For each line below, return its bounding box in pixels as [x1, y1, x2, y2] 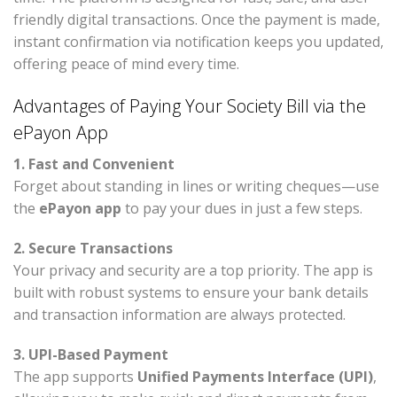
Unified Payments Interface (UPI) [137, 367, 373, 387]
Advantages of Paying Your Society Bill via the [13, 94, 366, 119]
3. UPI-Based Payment [13, 345, 168, 365]
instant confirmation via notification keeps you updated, [13, 32, 384, 52]
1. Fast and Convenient [13, 154, 175, 175]
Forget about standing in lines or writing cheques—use [13, 176, 379, 197]
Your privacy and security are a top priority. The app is [13, 261, 373, 281]
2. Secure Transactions [13, 238, 173, 259]
